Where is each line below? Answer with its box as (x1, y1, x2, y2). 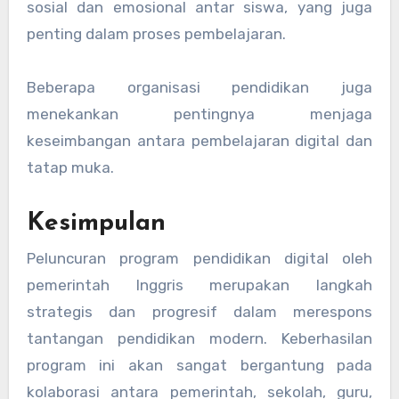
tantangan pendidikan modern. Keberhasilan (26, 330, 373, 348)
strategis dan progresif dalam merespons (26, 303, 373, 322)
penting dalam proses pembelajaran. (26, 24, 286, 43)
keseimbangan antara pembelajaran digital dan (26, 131, 373, 150)
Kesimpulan (26, 210, 166, 236)
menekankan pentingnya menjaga (26, 104, 373, 123)
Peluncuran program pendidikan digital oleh (26, 249, 373, 268)
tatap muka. (26, 158, 114, 176)
